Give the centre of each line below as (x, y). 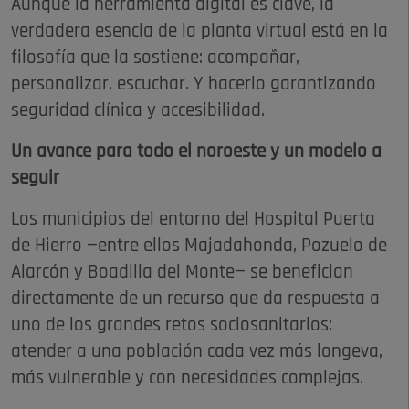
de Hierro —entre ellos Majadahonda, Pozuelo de (199, 246)
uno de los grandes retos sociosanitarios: (172, 326)
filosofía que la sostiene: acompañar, (155, 58)
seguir (35, 179)
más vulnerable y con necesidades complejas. (187, 379)
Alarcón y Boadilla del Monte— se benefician (182, 273)
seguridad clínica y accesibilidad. (138, 111)
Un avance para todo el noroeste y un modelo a (196, 152)
